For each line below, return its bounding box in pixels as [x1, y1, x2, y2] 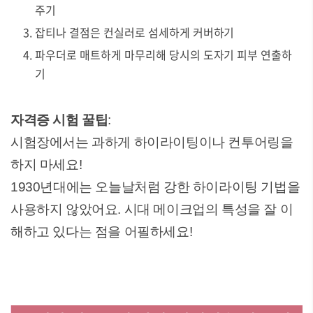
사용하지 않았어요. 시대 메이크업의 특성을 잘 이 [10, 202, 293, 217]
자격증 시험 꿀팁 [10, 112, 108, 127]
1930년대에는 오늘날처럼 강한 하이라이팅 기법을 [10, 180, 300, 194]
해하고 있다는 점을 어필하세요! [10, 224, 193, 239]
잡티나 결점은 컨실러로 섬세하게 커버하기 [35, 24, 235, 41]
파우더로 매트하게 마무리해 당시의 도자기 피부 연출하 [35, 46, 293, 63]
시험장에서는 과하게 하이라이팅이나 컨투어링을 [10, 135, 293, 150]
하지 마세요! [10, 157, 82, 172]
